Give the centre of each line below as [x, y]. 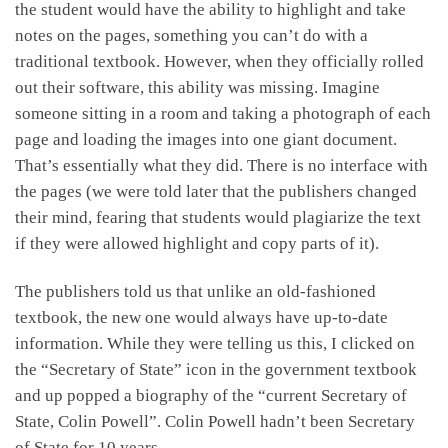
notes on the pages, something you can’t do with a [191, 36]
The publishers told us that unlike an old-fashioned [195, 291]
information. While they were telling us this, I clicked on [215, 343]
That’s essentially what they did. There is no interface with [221, 166]
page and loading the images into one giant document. [206, 140]
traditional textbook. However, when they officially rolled [219, 62]
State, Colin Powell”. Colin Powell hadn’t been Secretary [215, 421]
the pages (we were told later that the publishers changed [216, 192]
